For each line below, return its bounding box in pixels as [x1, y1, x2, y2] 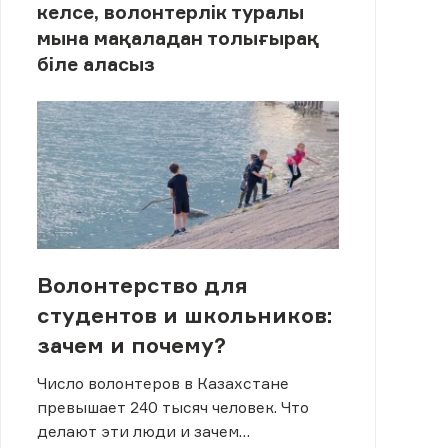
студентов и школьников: [36, 302, 333, 328]
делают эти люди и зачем [36, 421, 239, 441]
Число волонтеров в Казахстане [36, 373, 289, 393]
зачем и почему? [36, 332, 226, 358]
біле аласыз [36, 52, 155, 77]
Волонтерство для [36, 272, 248, 298]
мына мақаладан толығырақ [36, 26, 319, 51]
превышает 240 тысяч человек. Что [36, 397, 309, 417]
